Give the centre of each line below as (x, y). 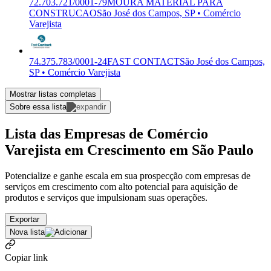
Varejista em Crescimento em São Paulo (129, 150)
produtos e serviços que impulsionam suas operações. (106, 197)
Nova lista (27, 232)
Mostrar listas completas (53, 94)
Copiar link (26, 257)
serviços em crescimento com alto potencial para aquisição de (121, 186)
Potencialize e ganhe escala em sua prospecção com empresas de (128, 175)
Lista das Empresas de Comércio (106, 133)
